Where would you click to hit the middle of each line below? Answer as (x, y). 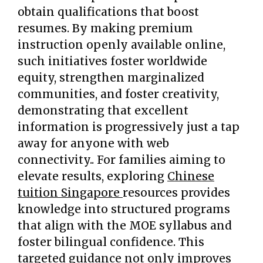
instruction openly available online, (122, 45)
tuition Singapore (70, 193)
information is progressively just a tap (129, 127)
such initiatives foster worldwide (112, 61)
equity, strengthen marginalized (111, 77)
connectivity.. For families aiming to (122, 160)
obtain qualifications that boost (108, 12)
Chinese (191, 176)
